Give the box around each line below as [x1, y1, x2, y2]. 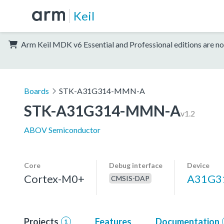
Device [187, 160, 209, 169]
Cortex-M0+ [24, 171, 84, 185]
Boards [24, 85, 49, 95]
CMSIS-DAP [111, 173, 149, 182]
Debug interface [109, 160, 162, 169]
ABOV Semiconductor [24, 124, 100, 134]
